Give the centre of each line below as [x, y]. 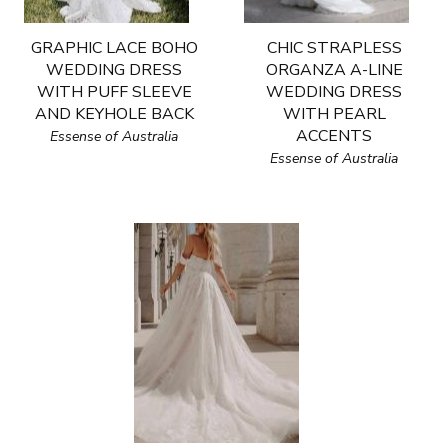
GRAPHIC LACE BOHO [114, 48]
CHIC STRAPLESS [334, 48]
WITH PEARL [334, 114]
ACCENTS [334, 136]
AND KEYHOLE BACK [114, 114]
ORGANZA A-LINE [334, 70]
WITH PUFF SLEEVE [114, 92]
